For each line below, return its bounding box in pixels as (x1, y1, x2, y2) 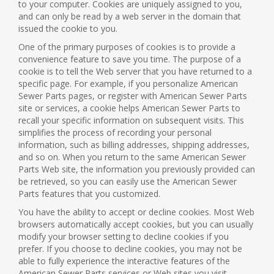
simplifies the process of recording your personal (18, 127, 212, 138)
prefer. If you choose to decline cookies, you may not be (18, 243, 242, 254)
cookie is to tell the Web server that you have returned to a (18, 65, 252, 77)
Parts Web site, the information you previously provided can (18, 163, 255, 175)
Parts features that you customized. (18, 188, 160, 199)
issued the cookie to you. (18, 23, 117, 34)
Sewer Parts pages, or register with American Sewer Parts (18, 90, 247, 102)
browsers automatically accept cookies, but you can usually (18, 218, 253, 230)
